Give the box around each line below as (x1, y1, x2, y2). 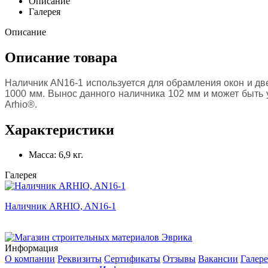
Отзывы (163, 254, 196, 264)
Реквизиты (57, 254, 102, 264)
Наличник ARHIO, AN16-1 (5, 201, 116, 212)
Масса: (29, 150, 56, 160)
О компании (5, 254, 55, 264)
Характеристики (5, 121, 114, 138)
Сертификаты (104, 254, 160, 264)
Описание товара (5, 49, 117, 65)
